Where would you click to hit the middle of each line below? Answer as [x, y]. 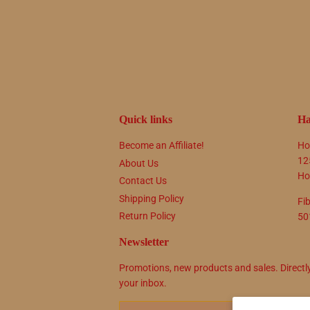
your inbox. [143, 283]
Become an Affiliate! [162, 146]
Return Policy [147, 216]
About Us [139, 163]
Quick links [146, 120]
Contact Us [143, 181]
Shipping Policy [152, 198]
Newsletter [144, 242]
